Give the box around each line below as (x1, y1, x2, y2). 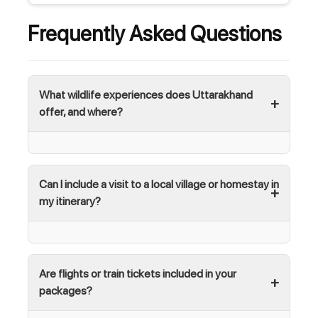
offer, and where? (39, 105, 123, 119)
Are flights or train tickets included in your (39, 267, 236, 280)
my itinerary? (39, 194, 101, 208)
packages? (39, 284, 92, 297)
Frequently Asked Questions (28, 21, 282, 46)
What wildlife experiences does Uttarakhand (39, 88, 253, 102)
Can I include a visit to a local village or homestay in (39, 177, 279, 191)
